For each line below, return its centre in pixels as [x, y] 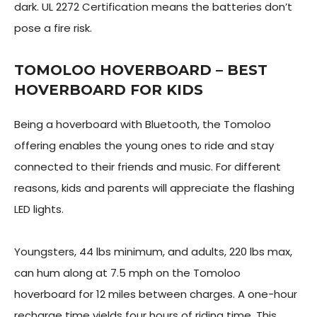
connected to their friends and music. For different [148, 167]
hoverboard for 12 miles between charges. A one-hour [156, 294]
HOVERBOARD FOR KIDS [109, 90]
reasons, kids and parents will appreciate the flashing [154, 188]
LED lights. [40, 209]
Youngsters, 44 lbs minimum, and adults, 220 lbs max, [153, 252]
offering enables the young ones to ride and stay [144, 145]
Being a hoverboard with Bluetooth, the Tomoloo [143, 124]
